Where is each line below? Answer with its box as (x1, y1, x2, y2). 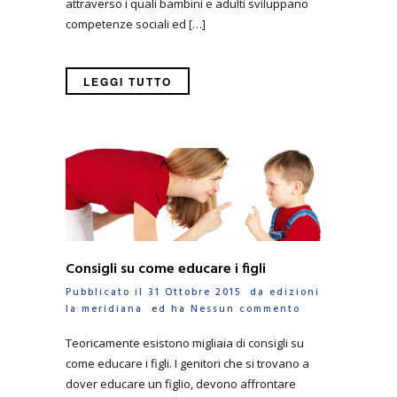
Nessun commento (191, 301, 300, 318)
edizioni (269, 284, 320, 301)
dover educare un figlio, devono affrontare (66, 375, 296, 392)
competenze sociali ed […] (66, 16, 206, 33)
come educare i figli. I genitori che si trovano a (66, 354, 309, 371)
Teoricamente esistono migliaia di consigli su (66, 334, 304, 351)
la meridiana (66, 301, 143, 318)
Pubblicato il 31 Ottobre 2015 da (66, 284, 269, 301)
